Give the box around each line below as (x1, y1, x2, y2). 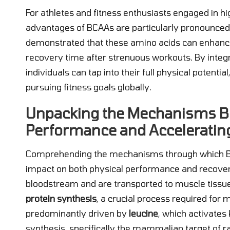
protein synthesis (26, 193, 97, 203)
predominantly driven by (26, 207, 129, 218)
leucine (129, 207, 158, 218)
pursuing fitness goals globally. (26, 81, 151, 92)
